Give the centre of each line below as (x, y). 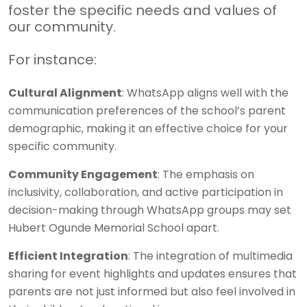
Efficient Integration (68, 256)
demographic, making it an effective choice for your (148, 128)
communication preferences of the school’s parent (147, 111)
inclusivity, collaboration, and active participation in (146, 192)
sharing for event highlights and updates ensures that (152, 274)
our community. (62, 27)
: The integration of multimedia (210, 256)
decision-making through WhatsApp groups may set (150, 210)
